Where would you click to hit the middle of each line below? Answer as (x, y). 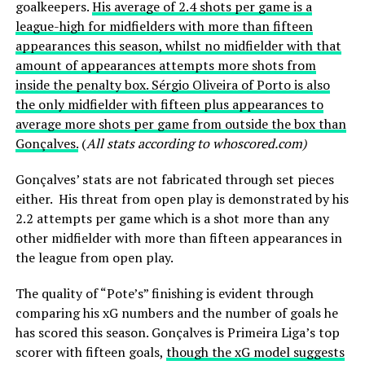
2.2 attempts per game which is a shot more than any (172, 218)
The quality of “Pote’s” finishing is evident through (164, 293)
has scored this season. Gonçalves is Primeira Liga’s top (177, 332)
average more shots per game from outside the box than (180, 123)
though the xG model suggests (255, 352)
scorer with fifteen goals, (90, 352)
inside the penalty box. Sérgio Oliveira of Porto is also (172, 84)
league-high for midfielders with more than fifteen (164, 26)
